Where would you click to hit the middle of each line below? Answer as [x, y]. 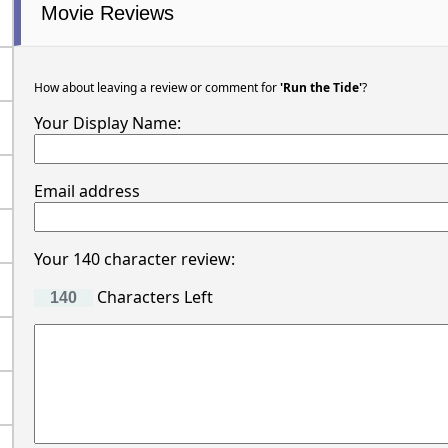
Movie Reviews [107, 13]
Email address [86, 191]
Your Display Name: [107, 123]
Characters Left [152, 297]
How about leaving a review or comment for [156, 88]
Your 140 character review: [134, 259]
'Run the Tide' [320, 88]
